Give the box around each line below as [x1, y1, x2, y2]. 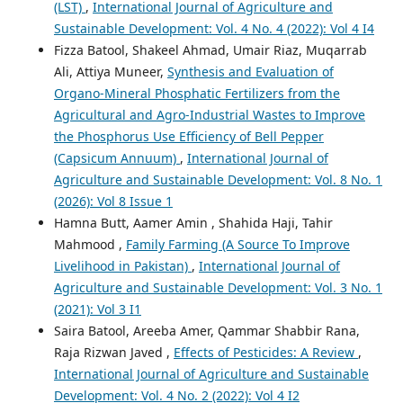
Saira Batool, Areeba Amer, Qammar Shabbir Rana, [53, 321, 360, 339]
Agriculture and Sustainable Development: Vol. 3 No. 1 [53, 278, 382, 296]
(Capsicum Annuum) [53, 148, 180, 166]
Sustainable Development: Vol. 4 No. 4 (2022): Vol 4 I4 [53, 19, 374, 37]
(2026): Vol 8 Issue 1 [53, 192, 173, 210]
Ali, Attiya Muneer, [53, 62, 167, 80]
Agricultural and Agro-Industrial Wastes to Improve [53, 105, 365, 123]
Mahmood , [53, 235, 126, 253]
